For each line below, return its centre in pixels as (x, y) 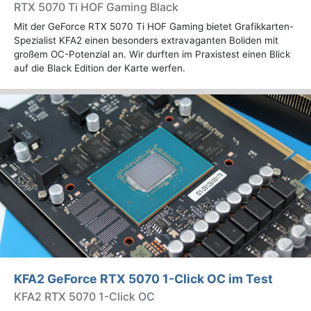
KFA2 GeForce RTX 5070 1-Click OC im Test (143, 278)
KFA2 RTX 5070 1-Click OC (84, 296)
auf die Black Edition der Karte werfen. (100, 68)
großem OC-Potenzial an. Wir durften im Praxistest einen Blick (152, 54)
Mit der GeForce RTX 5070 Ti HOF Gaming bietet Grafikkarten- (154, 26)
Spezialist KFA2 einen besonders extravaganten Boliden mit (146, 40)
